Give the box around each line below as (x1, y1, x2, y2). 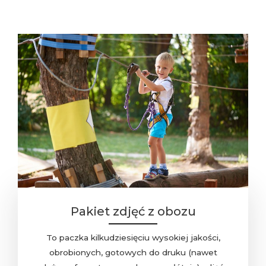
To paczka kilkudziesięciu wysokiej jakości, (46, 233, 220, 243)
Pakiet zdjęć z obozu (70, 204, 196, 219)
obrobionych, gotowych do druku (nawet (49, 248, 217, 258)
